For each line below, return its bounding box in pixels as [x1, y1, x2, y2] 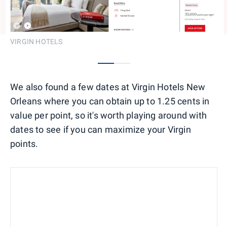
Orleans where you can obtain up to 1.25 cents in [10, 96, 210, 107]
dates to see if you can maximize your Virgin [10, 124, 191, 135]
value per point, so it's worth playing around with [10, 110, 207, 121]
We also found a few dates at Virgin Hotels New [10, 82, 206, 93]
